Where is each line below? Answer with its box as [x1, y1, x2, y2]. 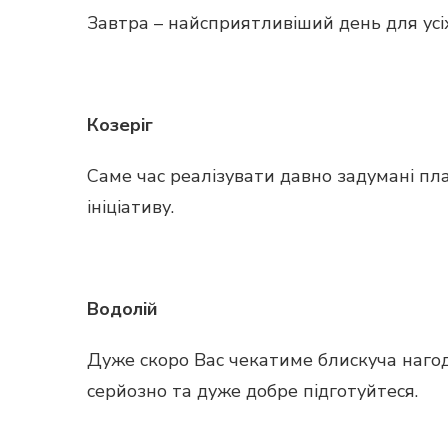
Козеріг [87, 113, 153, 137]
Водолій [87, 297, 158, 321]
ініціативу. [87, 195, 174, 219]
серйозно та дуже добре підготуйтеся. [87, 379, 418, 403]
